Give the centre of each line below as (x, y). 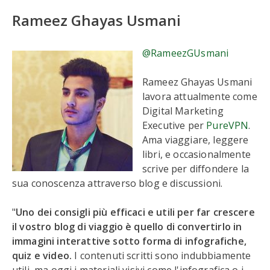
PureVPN (228, 125)
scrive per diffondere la (196, 169)
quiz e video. (43, 256)
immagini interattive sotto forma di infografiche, (129, 241)
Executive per (174, 125)
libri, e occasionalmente (196, 154)
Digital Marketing (183, 111)
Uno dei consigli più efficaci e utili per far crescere (135, 212)
